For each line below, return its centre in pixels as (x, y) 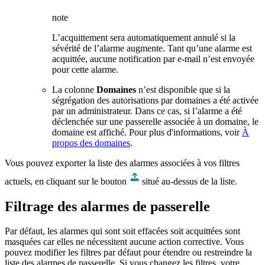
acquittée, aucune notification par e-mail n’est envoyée (153, 59)
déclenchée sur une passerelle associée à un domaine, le (155, 121)
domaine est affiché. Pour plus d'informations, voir (147, 132)
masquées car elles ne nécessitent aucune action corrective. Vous (124, 242)
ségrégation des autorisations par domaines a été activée (155, 100)
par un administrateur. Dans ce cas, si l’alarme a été (147, 111)
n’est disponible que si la (183, 89)
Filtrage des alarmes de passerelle (107, 206)
